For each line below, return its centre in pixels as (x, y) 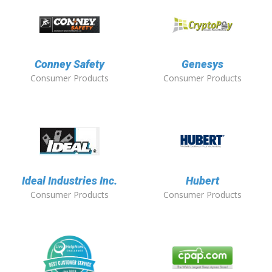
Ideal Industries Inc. (70, 181)
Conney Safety (70, 64)
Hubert (202, 181)
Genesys (202, 64)
